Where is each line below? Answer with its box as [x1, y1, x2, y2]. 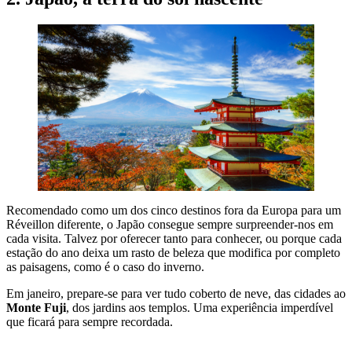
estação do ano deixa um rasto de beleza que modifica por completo [6, 245, 340, 259]
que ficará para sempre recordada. [6, 314, 173, 328]
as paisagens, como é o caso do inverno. [6, 259, 204, 273]
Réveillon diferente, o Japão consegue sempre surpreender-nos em [6, 217, 333, 231]
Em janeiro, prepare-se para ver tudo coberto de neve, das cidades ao [6, 286, 346, 300]
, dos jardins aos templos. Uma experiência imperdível [66, 300, 333, 314]
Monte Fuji [6, 300, 66, 314]
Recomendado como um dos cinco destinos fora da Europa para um [6, 203, 341, 217]
